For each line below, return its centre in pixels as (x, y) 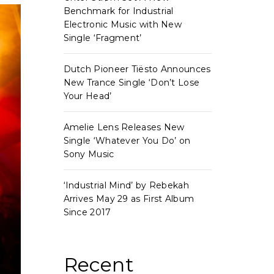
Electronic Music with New (123, 24)
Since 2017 (87, 212)
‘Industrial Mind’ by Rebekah (126, 185)
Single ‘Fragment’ (102, 38)
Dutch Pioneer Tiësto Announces (137, 69)
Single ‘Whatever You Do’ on (127, 141)
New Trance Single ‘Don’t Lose (131, 83)
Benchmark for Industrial (118, 11)
